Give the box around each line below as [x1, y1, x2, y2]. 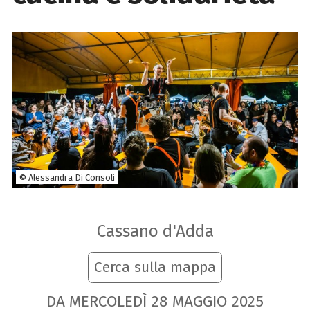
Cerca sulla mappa [94, 258, 216, 277]
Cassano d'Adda [96, 220, 214, 241]
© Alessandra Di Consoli [19, 172, 115, 183]
